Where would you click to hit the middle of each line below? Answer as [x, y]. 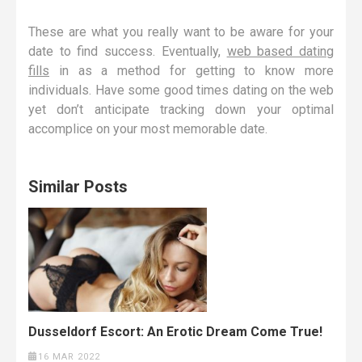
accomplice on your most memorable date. [148, 128]
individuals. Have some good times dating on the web [181, 90]
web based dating [280, 51]
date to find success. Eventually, [128, 51]
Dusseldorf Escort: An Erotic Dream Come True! [175, 331]
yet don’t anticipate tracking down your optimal [181, 109]
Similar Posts [78, 186]
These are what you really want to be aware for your [181, 32]
